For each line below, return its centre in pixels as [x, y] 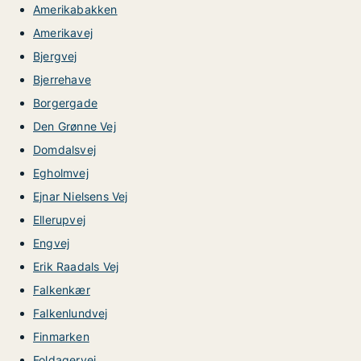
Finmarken [61, 336]
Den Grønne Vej [75, 126]
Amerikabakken [75, 9]
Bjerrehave [62, 79]
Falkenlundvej [71, 313]
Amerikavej [63, 33]
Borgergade [65, 103]
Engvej [52, 243]
